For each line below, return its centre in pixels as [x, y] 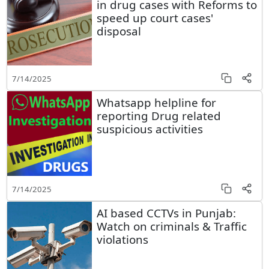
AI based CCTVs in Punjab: [166, 213]
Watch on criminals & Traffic [171, 226]
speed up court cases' [155, 18]
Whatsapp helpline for [156, 102]
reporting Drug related [159, 115]
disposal [119, 31]
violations [122, 239]
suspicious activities [150, 128]
